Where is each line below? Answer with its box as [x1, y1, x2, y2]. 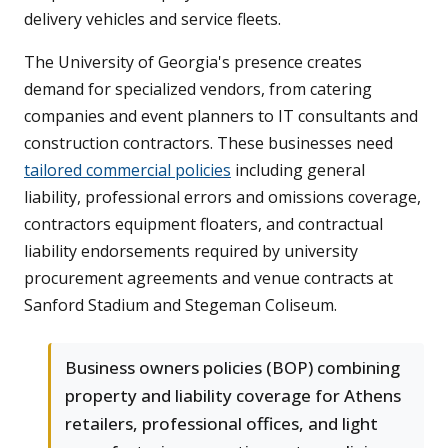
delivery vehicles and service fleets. [24, 8, 281, 31]
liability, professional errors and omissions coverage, [24, 186, 421, 209]
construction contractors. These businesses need [24, 132, 393, 155]
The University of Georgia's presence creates [24, 51, 362, 74]
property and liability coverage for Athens [65, 384, 401, 408]
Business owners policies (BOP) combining [65, 356, 400, 380]
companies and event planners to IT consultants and [24, 105, 418, 128]
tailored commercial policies [24, 159, 231, 182]
